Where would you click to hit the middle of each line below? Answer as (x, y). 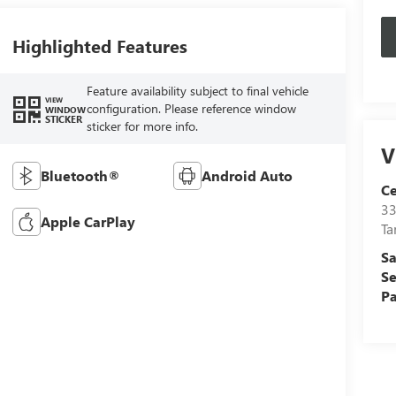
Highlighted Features (99, 46)
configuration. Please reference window (191, 108)
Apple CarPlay (88, 221)
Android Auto (247, 175)
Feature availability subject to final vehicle (197, 91)
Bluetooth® (80, 175)
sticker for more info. (142, 126)
